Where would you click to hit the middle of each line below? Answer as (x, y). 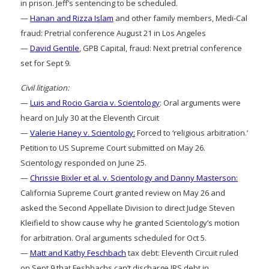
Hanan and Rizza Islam (72, 18)
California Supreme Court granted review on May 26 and (123, 192)
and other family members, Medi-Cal (180, 18)
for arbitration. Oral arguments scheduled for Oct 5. (113, 237)
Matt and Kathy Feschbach (78, 252)
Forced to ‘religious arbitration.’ (192, 132)
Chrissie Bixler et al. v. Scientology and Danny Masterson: (134, 177)
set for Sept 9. (46, 63)
